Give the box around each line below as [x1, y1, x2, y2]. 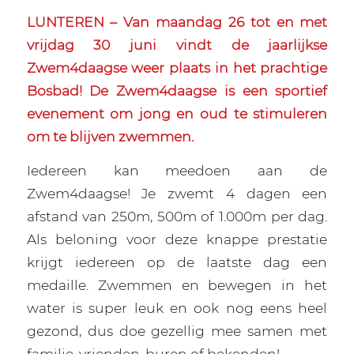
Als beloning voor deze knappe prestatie [26, 231, 328, 248]
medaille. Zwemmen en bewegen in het [26, 277, 328, 294]
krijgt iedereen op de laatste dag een [26, 254, 328, 271]
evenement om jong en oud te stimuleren [26, 104, 328, 122]
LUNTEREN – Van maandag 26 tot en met [26, 13, 328, 30]
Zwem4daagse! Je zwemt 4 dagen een [26, 185, 328, 202]
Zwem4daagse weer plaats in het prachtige [26, 58, 328, 76]
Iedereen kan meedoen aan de [26, 162, 328, 179]
